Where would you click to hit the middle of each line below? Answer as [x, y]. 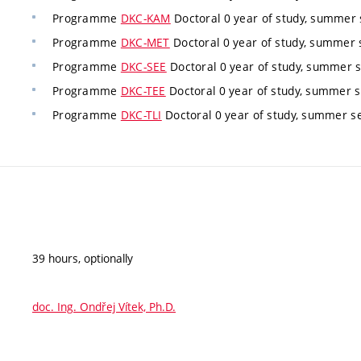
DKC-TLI [141, 115]
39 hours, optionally [83, 258]
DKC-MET [145, 43]
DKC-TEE [143, 91]
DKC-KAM [145, 19]
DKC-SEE [143, 67]
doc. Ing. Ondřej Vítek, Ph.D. [104, 306]
